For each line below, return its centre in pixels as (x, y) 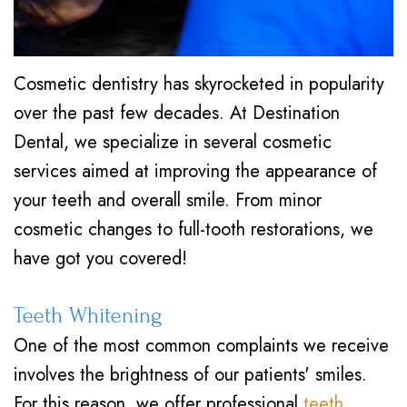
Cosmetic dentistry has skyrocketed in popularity (199, 84)
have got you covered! (100, 258)
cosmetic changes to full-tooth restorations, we (194, 229)
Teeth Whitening (88, 316)
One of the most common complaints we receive (201, 346)
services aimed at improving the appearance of (195, 171)
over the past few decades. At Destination (177, 113)
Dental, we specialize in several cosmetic (173, 142)
